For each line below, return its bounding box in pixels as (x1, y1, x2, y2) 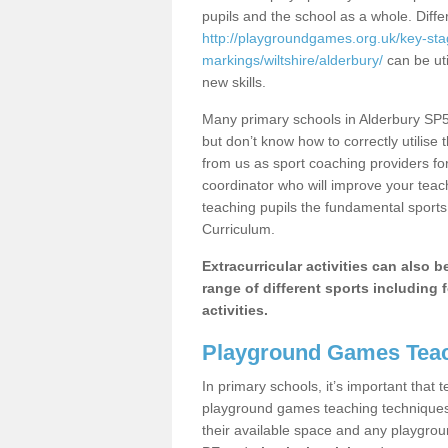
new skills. (202, 74, 266, 90)
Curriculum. (202, 221, 275, 237)
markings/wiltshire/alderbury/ (202, 52, 383, 68)
